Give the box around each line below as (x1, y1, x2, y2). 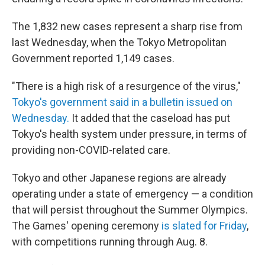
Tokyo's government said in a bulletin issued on (12, 96, 232, 109)
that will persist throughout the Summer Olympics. (12, 203, 248, 216)
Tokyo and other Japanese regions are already (12, 172, 227, 185)
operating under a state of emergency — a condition (12, 188, 253, 201)
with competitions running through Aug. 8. (12, 235, 208, 248)
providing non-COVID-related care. (12, 144, 170, 157)
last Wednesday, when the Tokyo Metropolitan (12, 36, 227, 49)
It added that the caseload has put (69, 112, 230, 125)
